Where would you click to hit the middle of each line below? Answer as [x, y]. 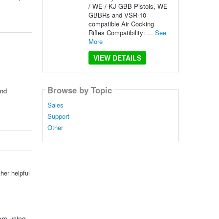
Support [58, 116]
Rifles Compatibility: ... [121, 33]
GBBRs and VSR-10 [117, 15]
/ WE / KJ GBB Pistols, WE [128, 6]
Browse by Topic [79, 90]
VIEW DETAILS [117, 58]
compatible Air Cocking [121, 24]
